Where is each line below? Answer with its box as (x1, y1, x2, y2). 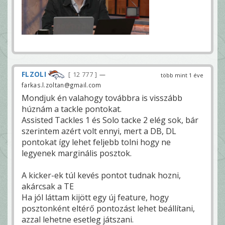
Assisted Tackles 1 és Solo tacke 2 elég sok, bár (22, 114, 198, 126)
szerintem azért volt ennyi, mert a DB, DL (22, 125, 176, 137)
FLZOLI (22, 69, 46, 79)
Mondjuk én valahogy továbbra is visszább (22, 92, 182, 103)
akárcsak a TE (22, 180, 74, 192)
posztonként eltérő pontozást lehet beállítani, (22, 202, 195, 214)
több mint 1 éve (161, 71, 203, 79)
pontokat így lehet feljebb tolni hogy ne (22, 136, 171, 148)
